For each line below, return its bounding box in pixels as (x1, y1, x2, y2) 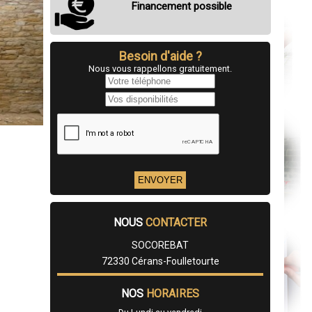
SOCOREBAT (132, 240, 189, 251)
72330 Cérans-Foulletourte (101, 256, 219, 267)
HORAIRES (146, 287, 199, 301)
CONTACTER (146, 216, 207, 230)
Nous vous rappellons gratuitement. (88, 63, 232, 75)
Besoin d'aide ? (118, 49, 202, 64)
